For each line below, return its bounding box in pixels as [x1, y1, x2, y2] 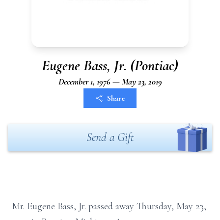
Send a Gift [86, 130, 134, 144]
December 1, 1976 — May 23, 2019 [58, 76, 162, 87]
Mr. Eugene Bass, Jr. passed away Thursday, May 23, [12, 200, 206, 212]
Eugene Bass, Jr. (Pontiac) [42, 56, 178, 75]
